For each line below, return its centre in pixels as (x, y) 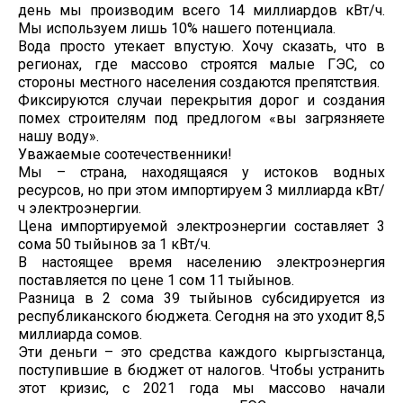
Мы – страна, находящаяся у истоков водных (201, 172)
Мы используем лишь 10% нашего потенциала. (177, 28)
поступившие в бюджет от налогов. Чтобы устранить (201, 370)
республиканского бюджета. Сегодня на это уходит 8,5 (201, 316)
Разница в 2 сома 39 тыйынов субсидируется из (201, 298)
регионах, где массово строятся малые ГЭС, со (201, 64)
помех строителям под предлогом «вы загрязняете (201, 118)
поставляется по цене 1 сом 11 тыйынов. (156, 280)
